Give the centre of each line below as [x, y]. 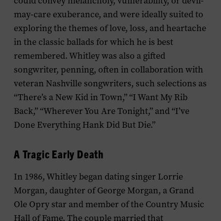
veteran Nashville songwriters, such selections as [110, 83]
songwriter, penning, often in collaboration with [109, 70]
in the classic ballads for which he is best [93, 42]
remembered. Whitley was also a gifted [90, 56]
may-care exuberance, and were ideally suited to [109, 14]
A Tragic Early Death [59, 154]
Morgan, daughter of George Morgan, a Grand [104, 190]
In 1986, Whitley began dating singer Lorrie [98, 177]
